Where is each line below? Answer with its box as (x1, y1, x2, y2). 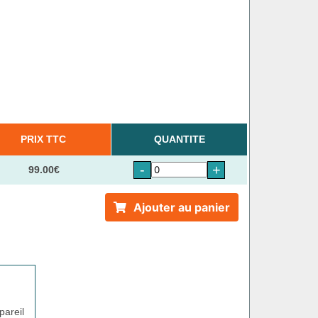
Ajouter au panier (133, 199, 230, 214)
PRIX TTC (21, 133, 67, 145)
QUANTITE (153, 133, 205, 145)
